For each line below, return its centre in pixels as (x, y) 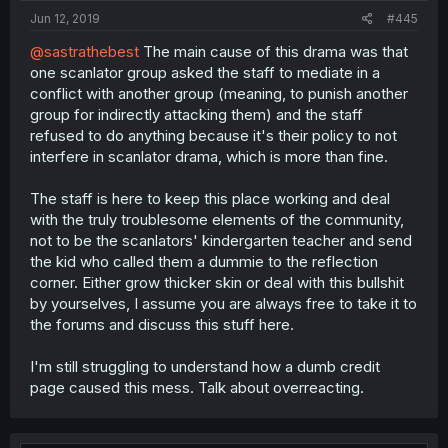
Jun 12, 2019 (65, 18)
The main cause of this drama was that (273, 51)
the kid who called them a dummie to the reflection (204, 261)
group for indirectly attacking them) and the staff (196, 114)
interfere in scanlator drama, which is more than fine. (209, 156)
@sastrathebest (84, 51)
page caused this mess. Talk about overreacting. (197, 387)
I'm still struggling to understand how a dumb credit (205, 366)
